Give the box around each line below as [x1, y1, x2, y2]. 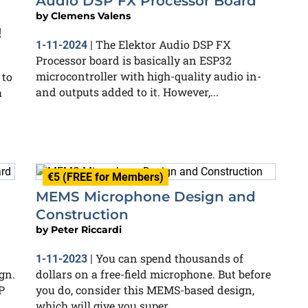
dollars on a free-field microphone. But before [36, 266, 271, 281]
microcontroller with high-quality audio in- [36, 68, 261, 83]
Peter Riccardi [51, 223, 122, 236]
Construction [36, 206, 129, 223]
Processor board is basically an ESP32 [36, 52, 232, 67]
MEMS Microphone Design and [36, 188, 256, 205]
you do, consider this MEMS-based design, [36, 282, 254, 297]
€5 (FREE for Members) [47, 170, 164, 184]
